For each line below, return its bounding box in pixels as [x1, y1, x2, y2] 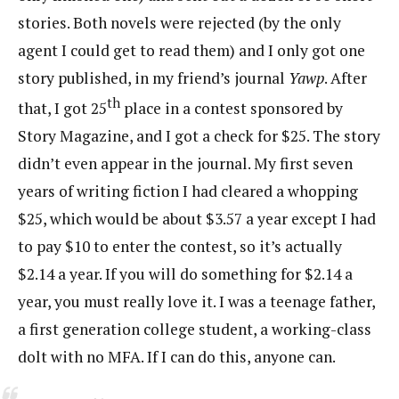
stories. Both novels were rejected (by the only [18, 12, 341, 34]
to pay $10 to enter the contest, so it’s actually [18, 236, 342, 257]
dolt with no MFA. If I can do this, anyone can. [18, 346, 336, 368]
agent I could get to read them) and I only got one [18, 40, 365, 61]
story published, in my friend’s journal [18, 68, 289, 89]
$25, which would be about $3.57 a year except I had [18, 208, 376, 230]
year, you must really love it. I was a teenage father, [18, 291, 375, 313]
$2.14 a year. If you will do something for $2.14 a [18, 264, 353, 285]
